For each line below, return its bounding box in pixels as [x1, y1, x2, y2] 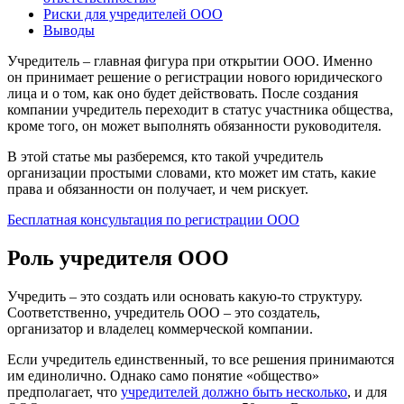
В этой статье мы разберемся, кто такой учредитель [7, 148, 323, 164]
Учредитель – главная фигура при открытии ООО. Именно [7, 52, 372, 69]
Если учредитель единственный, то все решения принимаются [7, 351, 394, 367]
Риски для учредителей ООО [43, 5, 223, 22]
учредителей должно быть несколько [121, 383, 347, 399]
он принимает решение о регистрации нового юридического [7, 69, 382, 85]
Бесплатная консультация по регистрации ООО [7, 211, 299, 227]
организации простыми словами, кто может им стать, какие [7, 164, 376, 180]
